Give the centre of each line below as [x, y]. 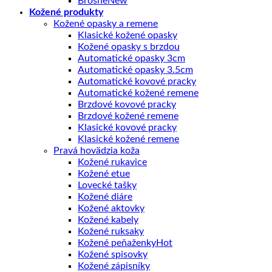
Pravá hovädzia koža [97, 150]
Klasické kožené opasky [127, 35]
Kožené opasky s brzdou [129, 46]
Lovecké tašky [107, 185]
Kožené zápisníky [114, 266]
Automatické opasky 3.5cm [135, 70]
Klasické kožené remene [128, 139]
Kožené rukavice [112, 162]
